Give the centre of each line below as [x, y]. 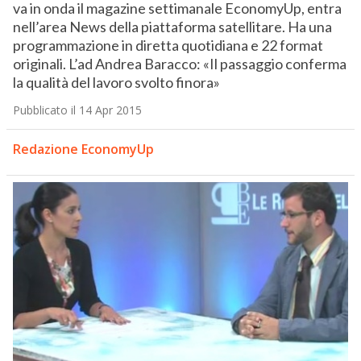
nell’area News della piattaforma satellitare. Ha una [172, 27]
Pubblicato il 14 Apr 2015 [77, 110]
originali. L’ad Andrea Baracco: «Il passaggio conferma [179, 64]
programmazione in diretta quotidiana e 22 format [168, 46]
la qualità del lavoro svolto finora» [116, 83]
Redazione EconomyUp [83, 149]
